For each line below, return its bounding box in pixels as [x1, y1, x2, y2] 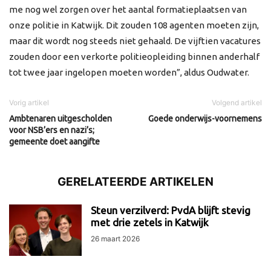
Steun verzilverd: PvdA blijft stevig [91, 204, 250, 216]
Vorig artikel [9, 98, 49, 107]
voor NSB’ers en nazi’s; [9, 125, 94, 135]
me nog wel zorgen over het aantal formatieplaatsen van [9, 4, 247, 15]
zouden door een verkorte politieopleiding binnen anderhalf [9, 51, 260, 62]
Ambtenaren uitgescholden [9, 114, 112, 123]
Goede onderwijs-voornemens [148, 114, 262, 123]
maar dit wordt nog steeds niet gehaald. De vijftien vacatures [9, 36, 261, 46]
